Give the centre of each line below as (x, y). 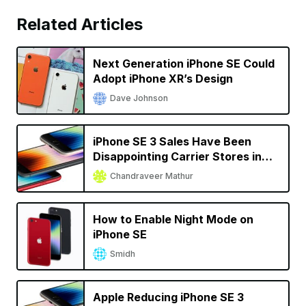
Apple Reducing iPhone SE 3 (168, 297)
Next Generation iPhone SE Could (184, 64)
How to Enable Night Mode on (173, 220)
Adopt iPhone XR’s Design (163, 79)
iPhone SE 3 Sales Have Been (172, 142)
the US (111, 172)
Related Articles (80, 25)
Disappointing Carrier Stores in (177, 157)
